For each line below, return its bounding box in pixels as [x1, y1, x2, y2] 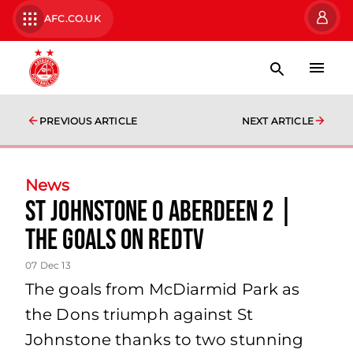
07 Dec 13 [25, 259, 71, 271]
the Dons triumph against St [25, 305, 253, 324]
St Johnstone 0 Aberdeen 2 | [25, 195, 293, 229]
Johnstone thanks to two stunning [25, 330, 304, 349]
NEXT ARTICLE [241, 115, 314, 127]
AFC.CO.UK [44, 13, 101, 24]
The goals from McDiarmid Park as [25, 280, 300, 299]
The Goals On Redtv [25, 224, 204, 258]
